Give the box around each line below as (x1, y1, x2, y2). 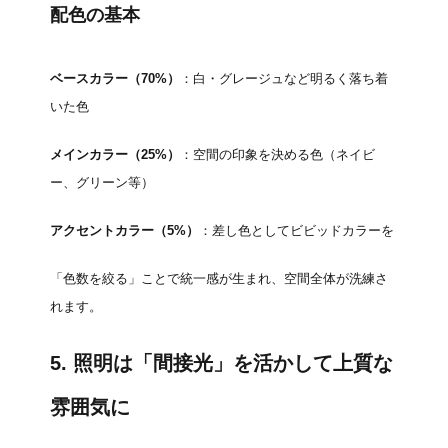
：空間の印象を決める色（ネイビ (180, 147, 375, 162)
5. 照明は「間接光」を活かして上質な (50, 352, 393, 374)
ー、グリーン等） (50, 175, 154, 190)
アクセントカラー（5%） (50, 223, 199, 238)
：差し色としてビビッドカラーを (199, 223, 394, 238)
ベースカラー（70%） (50, 71, 180, 86)
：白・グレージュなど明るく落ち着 (180, 71, 388, 86)
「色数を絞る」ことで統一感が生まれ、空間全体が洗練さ (50, 271, 388, 286)
